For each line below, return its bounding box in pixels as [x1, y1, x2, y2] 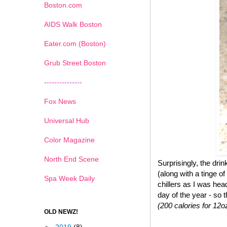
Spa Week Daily [44, 174, 95, 182]
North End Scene [44, 155, 99, 163]
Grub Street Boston [44, 58, 106, 67]
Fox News [44, 97, 76, 105]
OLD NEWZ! [44, 208, 78, 215]
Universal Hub [44, 116, 89, 125]
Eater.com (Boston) [44, 39, 106, 48]
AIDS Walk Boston [44, 20, 102, 28]
